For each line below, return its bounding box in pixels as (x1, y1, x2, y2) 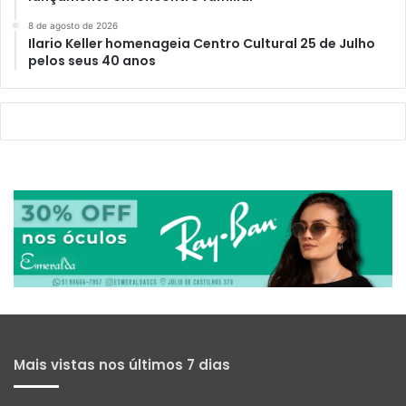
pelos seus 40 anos (28, 51, 156, 70)
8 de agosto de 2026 (28, 19, 118, 31)
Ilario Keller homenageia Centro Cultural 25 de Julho (28, 34, 375, 53)
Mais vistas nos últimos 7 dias (14, 355, 230, 375)
